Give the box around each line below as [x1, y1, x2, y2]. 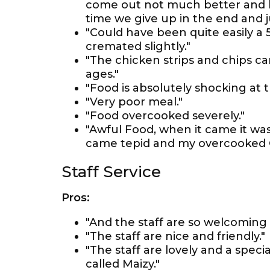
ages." [86, 67, 119, 81]
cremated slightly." [86, 40, 190, 53]
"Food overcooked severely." [86, 109, 245, 122]
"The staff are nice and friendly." [86, 230, 265, 243]
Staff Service [61, 162, 161, 181]
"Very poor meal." [86, 95, 183, 108]
